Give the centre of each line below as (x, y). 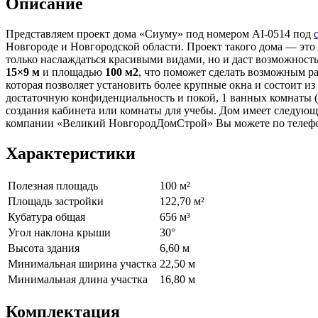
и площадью (72, 72)
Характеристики (71, 153)
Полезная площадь (53, 185)
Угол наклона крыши (59, 232)
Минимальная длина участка (78, 279)
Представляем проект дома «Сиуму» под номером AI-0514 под (160, 33)
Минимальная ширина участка (82, 263)
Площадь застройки (56, 201)
